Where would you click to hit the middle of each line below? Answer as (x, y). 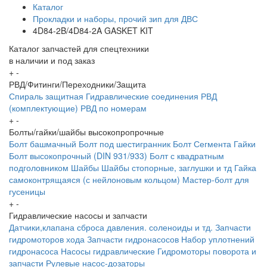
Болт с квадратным (187, 156)
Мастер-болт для (216, 180)
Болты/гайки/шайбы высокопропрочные (86, 132)
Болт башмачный (43, 144)
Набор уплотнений (218, 239)
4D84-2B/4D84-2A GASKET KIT (93, 31)
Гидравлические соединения (142, 96)
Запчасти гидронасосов (133, 239)
